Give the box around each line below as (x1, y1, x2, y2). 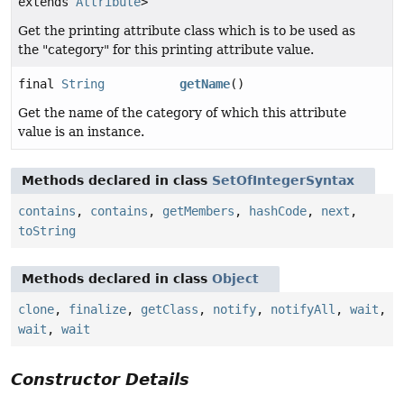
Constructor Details (11, 370, 189, 390)
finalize (69, 302, 126, 317)
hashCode (249, 204, 307, 219)
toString (18, 224, 76, 239)
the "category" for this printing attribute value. (18, 42, 314, 58)
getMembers (162, 204, 234, 219)
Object (212, 271, 259, 287)
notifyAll (271, 302, 335, 317)
